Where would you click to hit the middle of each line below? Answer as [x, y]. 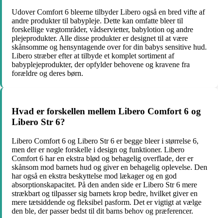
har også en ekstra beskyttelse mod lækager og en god [94, 176]
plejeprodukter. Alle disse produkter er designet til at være [100, 38]
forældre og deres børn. [47, 73]
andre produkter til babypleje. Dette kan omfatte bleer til [97, 20]
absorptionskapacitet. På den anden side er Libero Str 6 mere [104, 185]
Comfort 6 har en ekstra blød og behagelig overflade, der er [102, 159]
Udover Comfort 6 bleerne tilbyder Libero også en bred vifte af [108, 12]
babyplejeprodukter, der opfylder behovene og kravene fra [101, 64]
